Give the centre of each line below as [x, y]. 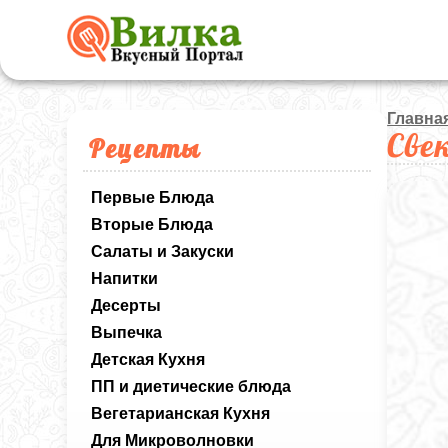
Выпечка [127, 332]
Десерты [126, 305]
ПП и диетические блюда [191, 386]
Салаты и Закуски [163, 251]
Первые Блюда [153, 197]
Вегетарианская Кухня [181, 413]
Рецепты [145, 148]
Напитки [125, 278]
